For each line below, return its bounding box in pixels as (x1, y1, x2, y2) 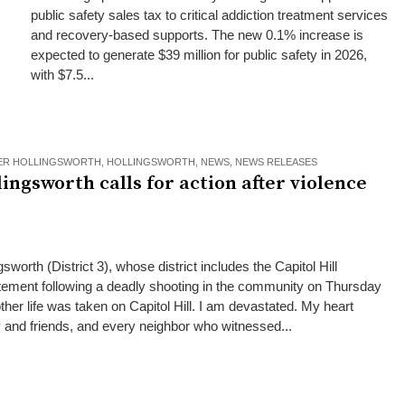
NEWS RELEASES (235, 156, 317, 167)
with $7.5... (30, 67, 94, 82)
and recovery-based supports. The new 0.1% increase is (30, 27, 363, 42)
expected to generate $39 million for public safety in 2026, (30, 47, 367, 62)
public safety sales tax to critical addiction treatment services (30, 7, 388, 23)
